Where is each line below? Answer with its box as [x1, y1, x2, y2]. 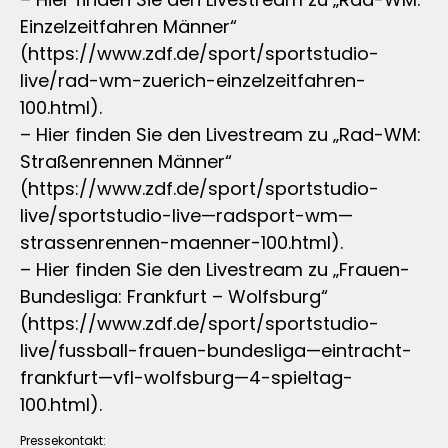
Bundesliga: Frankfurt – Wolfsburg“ [20, 283, 328, 309]
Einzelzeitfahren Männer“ [20, 13, 237, 39]
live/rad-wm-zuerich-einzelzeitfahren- [20, 67, 366, 93]
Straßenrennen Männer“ [20, 148, 232, 174]
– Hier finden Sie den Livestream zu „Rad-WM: [20, 121, 421, 147]
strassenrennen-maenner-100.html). [20, 229, 343, 255]
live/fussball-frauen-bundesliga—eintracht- [20, 337, 412, 363]
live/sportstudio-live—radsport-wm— [20, 202, 353, 228]
